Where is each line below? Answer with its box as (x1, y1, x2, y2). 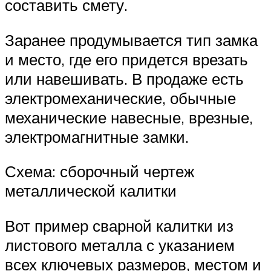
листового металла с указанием (5, 235, 235, 255)
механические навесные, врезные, (5, 107, 253, 127)
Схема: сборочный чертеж (5, 162, 194, 181)
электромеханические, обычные (5, 88, 236, 108)
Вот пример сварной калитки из (5, 215, 233, 235)
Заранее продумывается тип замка (5, 30, 258, 50)
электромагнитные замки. (5, 126, 189, 146)
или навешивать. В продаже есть (5, 68, 244, 88)
